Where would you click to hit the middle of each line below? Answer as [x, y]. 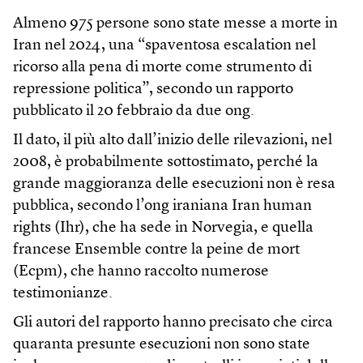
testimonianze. [63, 294]
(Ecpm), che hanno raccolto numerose [141, 272]
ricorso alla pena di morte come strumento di [162, 68]
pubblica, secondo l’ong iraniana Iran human [162, 207]
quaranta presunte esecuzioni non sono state [162, 345]
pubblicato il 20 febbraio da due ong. [134, 112]
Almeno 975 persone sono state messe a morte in [175, 24]
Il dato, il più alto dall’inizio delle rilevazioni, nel [173, 141]
